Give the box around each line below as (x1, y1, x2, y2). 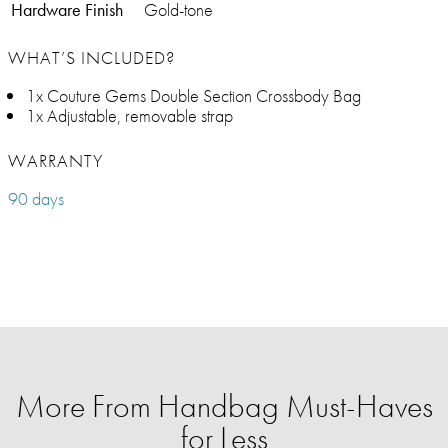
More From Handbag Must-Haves (15, 386, 433, 428)
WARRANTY (8, 149, 103, 173)
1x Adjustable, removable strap (26, 104, 233, 128)
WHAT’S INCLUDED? (8, 46, 175, 70)
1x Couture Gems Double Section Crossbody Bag (26, 84, 361, 108)
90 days (8, 187, 64, 211)
